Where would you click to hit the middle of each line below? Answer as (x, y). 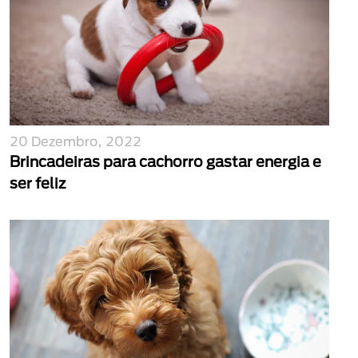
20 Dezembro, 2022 (76, 141)
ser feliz (38, 183)
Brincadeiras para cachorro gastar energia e (165, 161)
